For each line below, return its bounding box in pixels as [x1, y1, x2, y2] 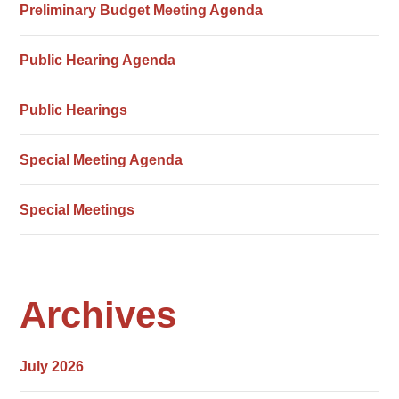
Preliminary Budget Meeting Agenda [20, 3, 264, 18]
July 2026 [20, 359, 85, 374]
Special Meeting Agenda [20, 152, 183, 167]
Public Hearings [20, 102, 128, 118]
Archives [20, 294, 177, 336]
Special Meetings [20, 202, 135, 217]
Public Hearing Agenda [20, 53, 176, 68]
